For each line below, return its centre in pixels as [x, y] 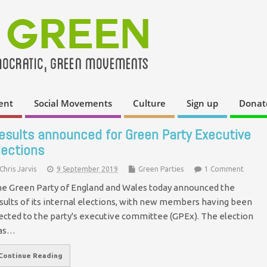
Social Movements [73, 103]
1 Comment [224, 169]
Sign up [202, 103]
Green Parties [161, 169]
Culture [149, 103]
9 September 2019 [87, 169]
